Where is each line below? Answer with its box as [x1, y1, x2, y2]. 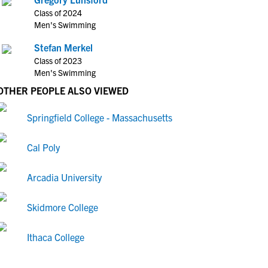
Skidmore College [27, 201, 98, 213]
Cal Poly [27, 141, 60, 153]
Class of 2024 [34, 7, 82, 18]
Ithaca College [27, 231, 84, 243]
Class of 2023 [34, 55, 82, 66]
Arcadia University [27, 171, 102, 183]
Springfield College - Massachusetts [27, 111, 172, 123]
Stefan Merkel [34, 41, 93, 53]
